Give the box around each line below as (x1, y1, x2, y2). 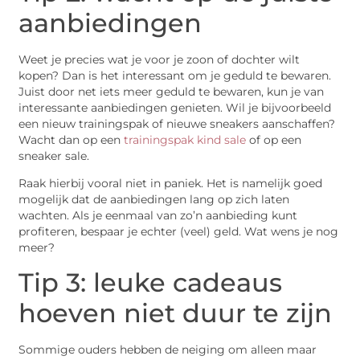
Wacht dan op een (18, 133, 125, 146)
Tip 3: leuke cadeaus (18, 266, 283, 298)
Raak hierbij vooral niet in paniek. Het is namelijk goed (18, 177, 323, 190)
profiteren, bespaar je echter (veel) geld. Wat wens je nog (18, 225, 339, 239)
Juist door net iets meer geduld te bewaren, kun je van (18, 84, 325, 98)
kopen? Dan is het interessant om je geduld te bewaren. (18, 68, 332, 82)
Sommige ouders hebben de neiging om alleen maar (18, 342, 317, 356)
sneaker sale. (18, 149, 90, 162)
